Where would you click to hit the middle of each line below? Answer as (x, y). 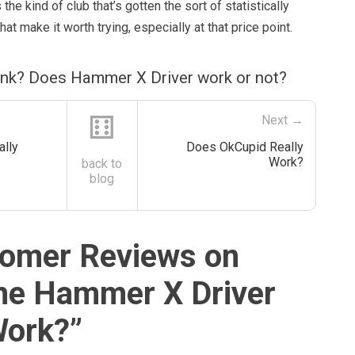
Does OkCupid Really (244, 147)
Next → (282, 120)
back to (102, 163)
